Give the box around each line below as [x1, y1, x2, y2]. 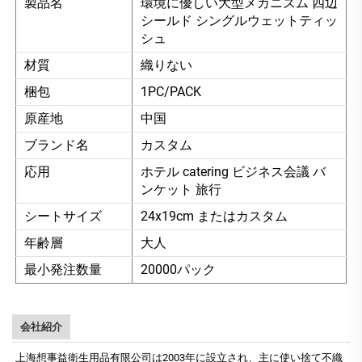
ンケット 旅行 [141, 182, 221, 198]
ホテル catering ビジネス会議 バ [141, 164, 326, 180]
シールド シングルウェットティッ [141, 13, 338, 29]
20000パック [141, 262, 216, 278]
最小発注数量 [24, 262, 102, 278]
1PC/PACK [141, 84, 201, 100]
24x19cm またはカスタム [141, 208, 288, 225]
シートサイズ [24, 208, 102, 225]
